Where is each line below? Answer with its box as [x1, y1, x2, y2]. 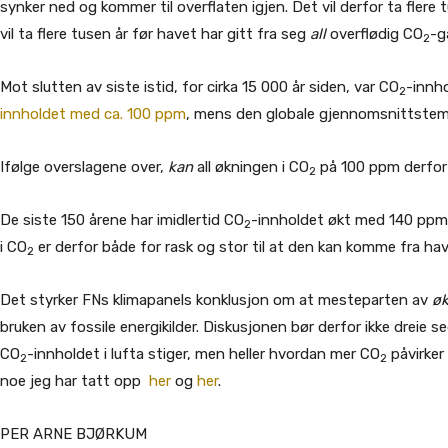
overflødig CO [326, 25, 423, 43]
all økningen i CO [193, 158, 309, 176]
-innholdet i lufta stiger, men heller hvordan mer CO [27, 345, 380, 363]
